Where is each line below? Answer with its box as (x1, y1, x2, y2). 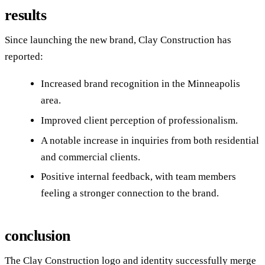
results (5, 7, 47, 24)
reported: (5, 51, 43, 63)
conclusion (5, 227, 70, 245)
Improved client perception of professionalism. (40, 114, 238, 126)
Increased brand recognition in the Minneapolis (40, 78, 240, 90)
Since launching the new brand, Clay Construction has (5, 34, 231, 46)
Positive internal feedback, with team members (40, 171, 236, 183)
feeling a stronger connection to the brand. (40, 188, 219, 199)
